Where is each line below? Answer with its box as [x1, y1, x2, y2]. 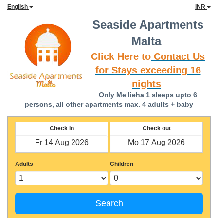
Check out [142, 125, 171, 132]
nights [132, 78, 161, 89]
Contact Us [151, 51, 205, 62]
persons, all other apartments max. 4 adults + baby [25, 100, 193, 108]
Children [110, 161, 133, 167]
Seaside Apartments [92, 18, 203, 31]
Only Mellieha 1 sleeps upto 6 [99, 91, 197, 99]
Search [95, 199, 123, 208]
